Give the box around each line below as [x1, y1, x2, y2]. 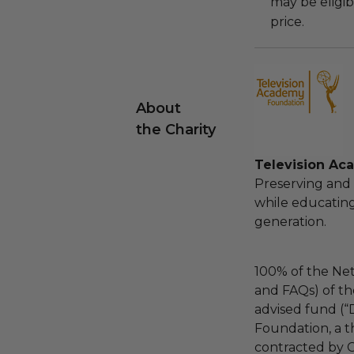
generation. [254, 214, 326, 229]
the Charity [136, 121, 216, 138]
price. [270, 14, 304, 29]
